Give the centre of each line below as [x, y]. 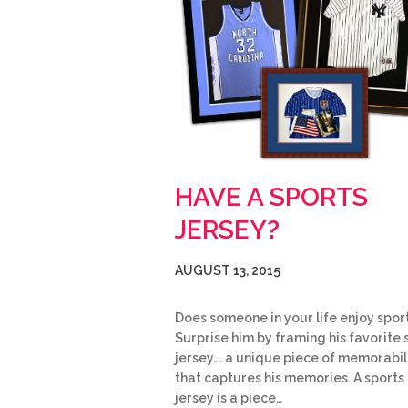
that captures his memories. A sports [290, 377]
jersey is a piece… [229, 398]
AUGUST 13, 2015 [228, 270]
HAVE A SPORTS [271, 197]
